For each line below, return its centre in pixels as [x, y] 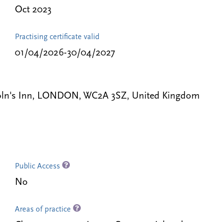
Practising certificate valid [57, 37]
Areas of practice [44, 210]
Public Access [38, 166]
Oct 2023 [33, 10]
